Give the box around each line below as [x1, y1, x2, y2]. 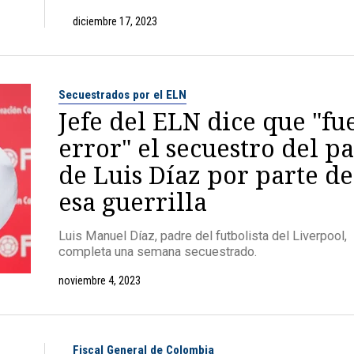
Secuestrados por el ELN [58, 87, 186, 102]
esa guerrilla [58, 184, 207, 218]
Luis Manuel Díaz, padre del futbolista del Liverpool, [58, 228, 347, 244]
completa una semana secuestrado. [58, 244, 257, 260]
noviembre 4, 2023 [58, 273, 141, 287]
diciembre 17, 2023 [73, 14, 157, 28]
